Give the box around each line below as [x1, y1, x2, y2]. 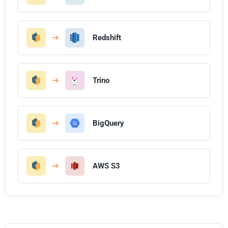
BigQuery [93, 118, 124, 128]
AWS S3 [93, 161, 120, 170]
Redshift [93, 33, 121, 42]
